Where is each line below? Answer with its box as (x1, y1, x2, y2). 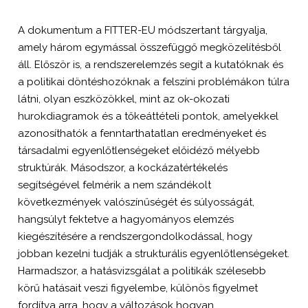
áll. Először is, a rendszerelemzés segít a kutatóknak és (18, 58, 284, 71)
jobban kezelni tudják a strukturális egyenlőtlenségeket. (18, 247, 290, 260)
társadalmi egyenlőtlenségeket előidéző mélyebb (18, 144, 261, 157)
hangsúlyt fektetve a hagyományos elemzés (18, 213, 234, 225)
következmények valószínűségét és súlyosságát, (18, 196, 255, 208)
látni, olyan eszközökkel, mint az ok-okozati (18, 93, 230, 105)
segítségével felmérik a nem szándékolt (18, 179, 212, 191)
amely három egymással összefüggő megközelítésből (18, 41, 282, 54)
